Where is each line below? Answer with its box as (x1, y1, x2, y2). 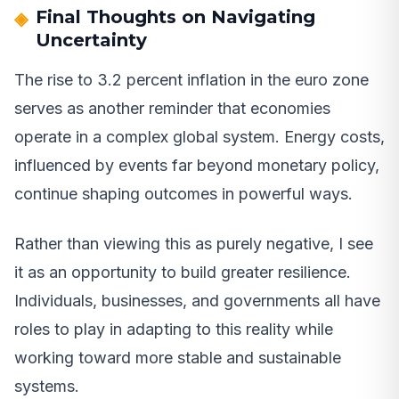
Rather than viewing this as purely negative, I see (14, 233, 373, 253)
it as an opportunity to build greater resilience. (14, 262, 351, 281)
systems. (14, 376, 79, 395)
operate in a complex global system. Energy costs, (14, 126, 385, 146)
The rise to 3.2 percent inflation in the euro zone (14, 69, 369, 89)
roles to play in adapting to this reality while (14, 319, 333, 338)
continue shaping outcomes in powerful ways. (14, 183, 353, 203)
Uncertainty (36, 28, 147, 51)
